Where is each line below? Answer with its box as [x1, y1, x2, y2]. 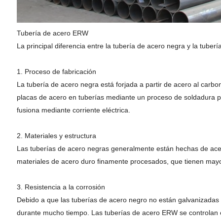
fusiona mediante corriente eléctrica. [16, 106, 130, 114]
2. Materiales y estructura [16, 132, 96, 140]
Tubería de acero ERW [16, 29, 88, 37]
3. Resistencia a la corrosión [16, 183, 105, 191]
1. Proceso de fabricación [16, 68, 96, 75]
